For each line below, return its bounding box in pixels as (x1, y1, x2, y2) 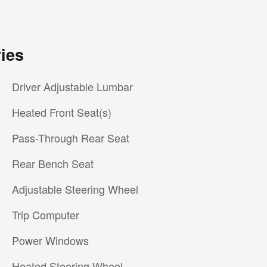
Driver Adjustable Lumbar (11, 79, 133, 95)
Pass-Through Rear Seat (11, 130, 130, 146)
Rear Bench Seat (11, 156, 94, 172)
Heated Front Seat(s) (11, 104, 111, 120)
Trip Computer (11, 207, 79, 223)
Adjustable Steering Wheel (11, 181, 138, 197)
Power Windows (11, 232, 89, 249)
